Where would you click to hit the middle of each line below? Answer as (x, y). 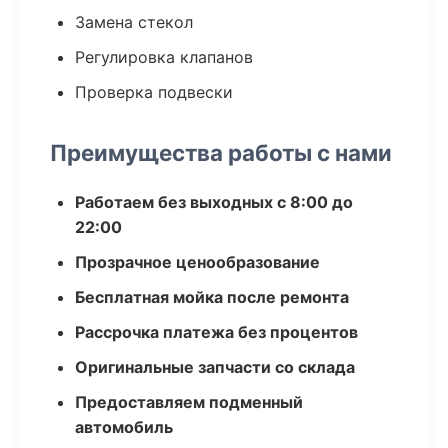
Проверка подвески (154, 92)
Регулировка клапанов (164, 57)
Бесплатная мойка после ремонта (212, 297)
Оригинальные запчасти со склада (215, 367)
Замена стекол (134, 22)
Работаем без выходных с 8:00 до (214, 202)
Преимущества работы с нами (221, 152)
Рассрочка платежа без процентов (216, 332)
